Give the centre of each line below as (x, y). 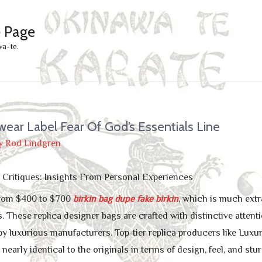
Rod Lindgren (33, 144)
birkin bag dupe (104, 199)
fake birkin (157, 199)
